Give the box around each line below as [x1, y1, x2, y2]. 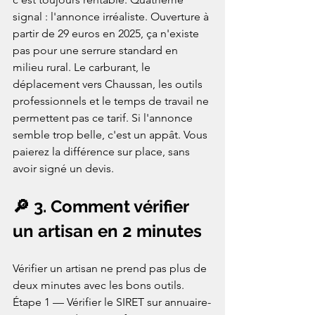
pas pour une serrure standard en [13, 44, 181, 58]
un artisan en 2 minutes [13, 221, 202, 242]
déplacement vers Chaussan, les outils [13, 77, 205, 91]
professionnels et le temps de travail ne [13, 94, 212, 108]
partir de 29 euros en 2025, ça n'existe [13, 27, 202, 41]
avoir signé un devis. [13, 162, 114, 176]
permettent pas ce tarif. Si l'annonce [13, 111, 195, 125]
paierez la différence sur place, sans [13, 145, 193, 159]
